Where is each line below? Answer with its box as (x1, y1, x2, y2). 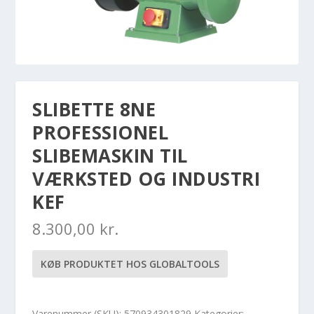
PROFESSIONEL (32, 119, 169, 145)
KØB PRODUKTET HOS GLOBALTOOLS (41, 257, 220, 271)
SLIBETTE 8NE (32, 96, 156, 122)
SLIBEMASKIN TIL (32, 142, 188, 168)
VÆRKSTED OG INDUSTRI (32, 165, 261, 191)
